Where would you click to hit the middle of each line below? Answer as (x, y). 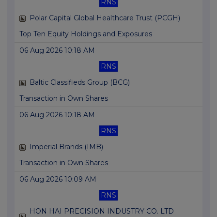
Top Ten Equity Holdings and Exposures (86, 34)
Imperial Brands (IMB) (66, 147)
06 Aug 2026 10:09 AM (58, 179)
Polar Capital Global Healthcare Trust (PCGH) (105, 18)
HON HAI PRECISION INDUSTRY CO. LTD (102, 211)
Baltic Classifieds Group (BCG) (80, 83)
